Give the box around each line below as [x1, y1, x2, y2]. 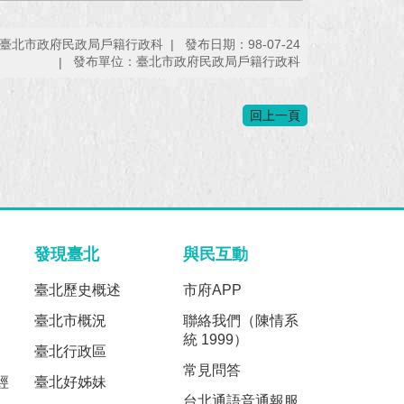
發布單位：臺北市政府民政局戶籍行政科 [73, 54, 300, 69]
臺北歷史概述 [33, 282, 121, 298]
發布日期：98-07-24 [185, 36, 300, 51]
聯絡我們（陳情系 [183, 313, 299, 329]
